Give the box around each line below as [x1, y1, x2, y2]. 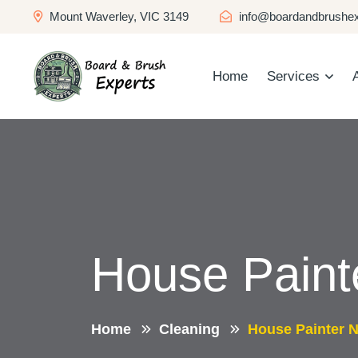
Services [267, 68, 320, 84]
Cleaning [159, 321, 220, 338]
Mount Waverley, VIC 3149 [46, 10, 189, 23]
